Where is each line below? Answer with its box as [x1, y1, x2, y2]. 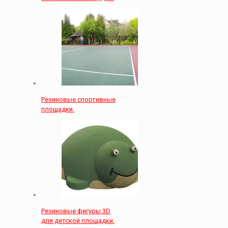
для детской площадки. [41, 217, 115, 224]
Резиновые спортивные [41, 96, 116, 103]
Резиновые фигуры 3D [41, 207, 110, 215]
